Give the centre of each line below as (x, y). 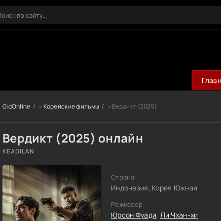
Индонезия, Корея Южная (154, 188)
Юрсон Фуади (134, 215)
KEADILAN (18, 151)
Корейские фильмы (71, 106)
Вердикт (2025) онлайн (73, 138)
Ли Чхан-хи (179, 215)
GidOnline (17, 106)
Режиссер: (128, 204)
